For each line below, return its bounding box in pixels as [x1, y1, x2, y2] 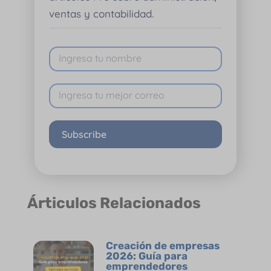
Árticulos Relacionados [27, 194, 201, 212]
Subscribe [61, 128, 106, 140]
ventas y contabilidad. [48, 7, 154, 21]
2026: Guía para [105, 249, 188, 262]
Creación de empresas [105, 239, 220, 252]
